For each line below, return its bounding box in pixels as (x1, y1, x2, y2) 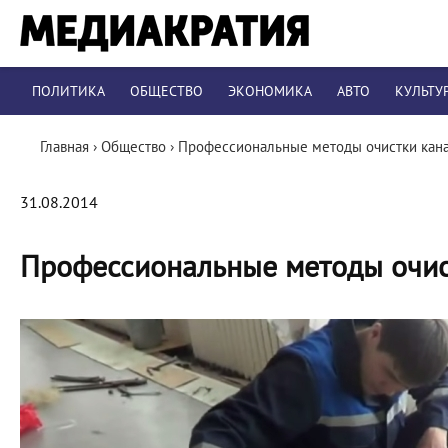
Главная (40, 138, 89, 156)
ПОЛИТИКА (32, 83, 105, 100)
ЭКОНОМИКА (228, 83, 312, 100)
